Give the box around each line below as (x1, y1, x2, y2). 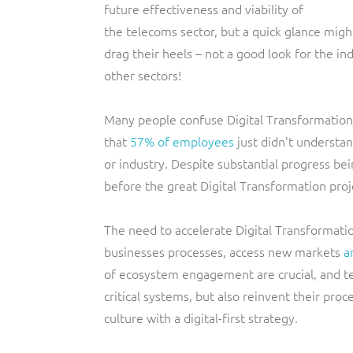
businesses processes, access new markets (104, 243, 340, 260)
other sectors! (104, 66, 181, 84)
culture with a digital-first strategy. (104, 309, 298, 326)
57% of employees (130, 132, 234, 150)
